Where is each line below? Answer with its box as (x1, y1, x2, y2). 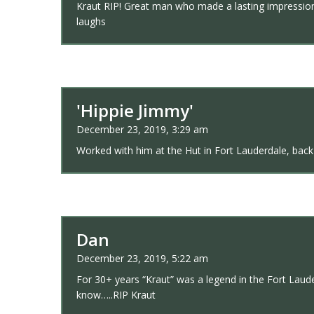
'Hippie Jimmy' (76, 99, 193, 123)
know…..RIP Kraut (76, 288, 156, 302)
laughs (76, 15, 106, 29)
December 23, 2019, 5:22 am (76, 252, 208, 266)
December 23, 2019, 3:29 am (76, 123, 208, 137)
